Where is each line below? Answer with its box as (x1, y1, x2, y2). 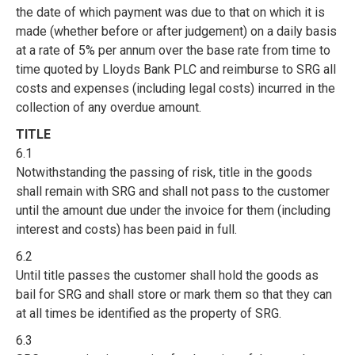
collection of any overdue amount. (16, 100, 201, 115)
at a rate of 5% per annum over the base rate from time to (16, 43, 330, 58)
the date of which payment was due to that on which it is (16, 5, 325, 20)
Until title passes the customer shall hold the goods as (16, 268, 319, 283)
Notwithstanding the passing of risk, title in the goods (16, 165, 312, 180)
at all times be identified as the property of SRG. (16, 306, 281, 321)
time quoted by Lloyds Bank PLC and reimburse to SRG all (16, 62, 336, 77)
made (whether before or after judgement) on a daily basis (16, 24, 337, 39)
